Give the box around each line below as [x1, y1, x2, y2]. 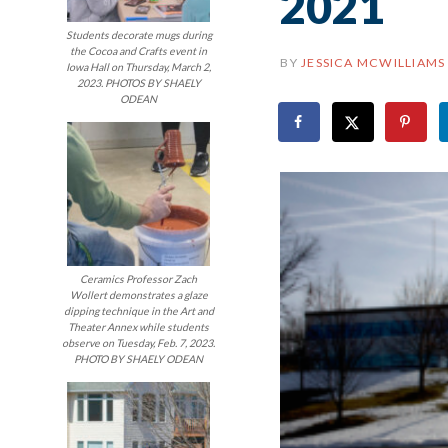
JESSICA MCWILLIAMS [301, 55, 446, 70]
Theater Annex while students [68, 320, 210, 333]
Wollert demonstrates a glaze [69, 288, 208, 301]
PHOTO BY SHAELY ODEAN [74, 352, 204, 365]
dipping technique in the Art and [63, 304, 214, 317]
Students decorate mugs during [65, 29, 212, 42]
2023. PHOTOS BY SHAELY [76, 77, 201, 90]
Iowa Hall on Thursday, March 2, [66, 61, 212, 74]
